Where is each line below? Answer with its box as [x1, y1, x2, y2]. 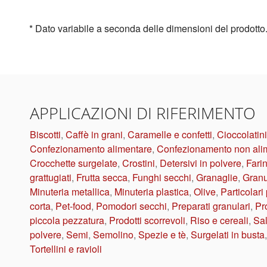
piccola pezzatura [30, 213, 104, 228]
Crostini [122, 156, 155, 170]
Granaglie [196, 170, 238, 185]
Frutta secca [76, 170, 128, 185]
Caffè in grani [66, 128, 123, 142]
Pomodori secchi [96, 199, 167, 213]
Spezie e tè [138, 228, 186, 242]
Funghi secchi [132, 170, 191, 185]
